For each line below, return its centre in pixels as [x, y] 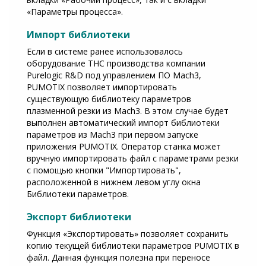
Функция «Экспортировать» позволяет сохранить [128, 233]
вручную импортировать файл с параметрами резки [133, 158]
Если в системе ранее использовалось [105, 51]
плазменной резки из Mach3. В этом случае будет [128, 110]
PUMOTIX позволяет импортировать [102, 87]
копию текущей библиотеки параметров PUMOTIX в [133, 245]
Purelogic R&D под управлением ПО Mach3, [114, 75]
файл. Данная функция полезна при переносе [118, 257]
